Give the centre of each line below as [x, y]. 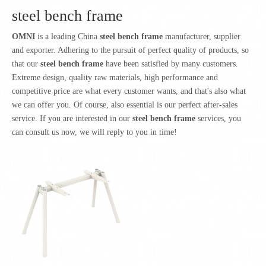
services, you [218, 118]
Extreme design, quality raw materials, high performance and [115, 77]
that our [26, 64]
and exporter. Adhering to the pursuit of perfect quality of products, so [130, 50]
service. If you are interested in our [72, 118]
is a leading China [67, 36]
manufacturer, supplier [202, 36]
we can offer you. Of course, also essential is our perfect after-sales [125, 104]
